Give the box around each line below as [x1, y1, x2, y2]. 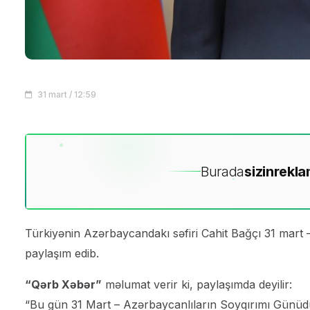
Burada [200, 163, 245, 180]
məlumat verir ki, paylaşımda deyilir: [102, 277, 292, 291]
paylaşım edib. [25, 246, 99, 260]
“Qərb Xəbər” [25, 277, 102, 291]
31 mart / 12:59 [35, 89, 96, 100]
